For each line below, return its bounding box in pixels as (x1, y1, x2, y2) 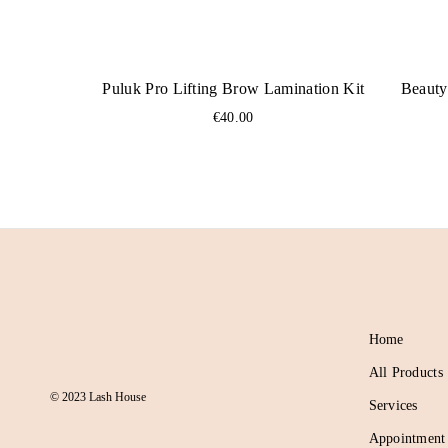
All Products (368, 365, 443, 380)
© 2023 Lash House (50, 390, 146, 404)
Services (368, 398, 418, 413)
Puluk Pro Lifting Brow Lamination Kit (102, 80, 365, 97)
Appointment (368, 431, 446, 446)
